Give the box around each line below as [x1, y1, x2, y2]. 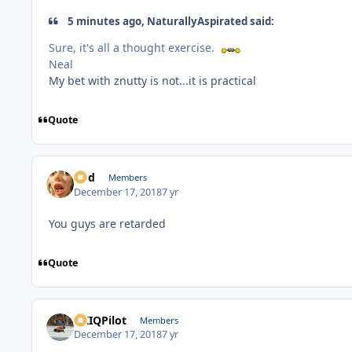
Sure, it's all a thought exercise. [49, 40, 221, 56]
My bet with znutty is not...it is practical [49, 73, 256, 89]
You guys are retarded [49, 215, 166, 231]
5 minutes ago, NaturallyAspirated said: [65, 13, 275, 28]
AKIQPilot [74, 313, 127, 328]
